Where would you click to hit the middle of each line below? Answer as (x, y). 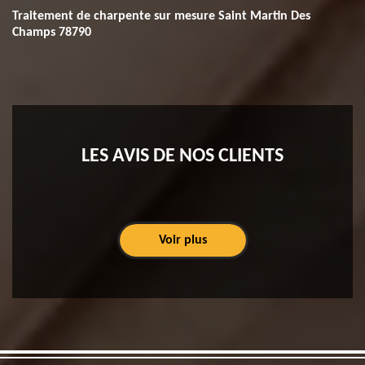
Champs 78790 (52, 33)
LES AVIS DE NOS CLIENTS (182, 156)
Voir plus (182, 240)
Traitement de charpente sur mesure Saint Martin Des (161, 16)
